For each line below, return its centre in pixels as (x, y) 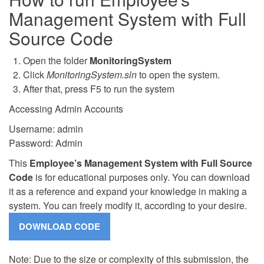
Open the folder (56, 60)
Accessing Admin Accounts (66, 108)
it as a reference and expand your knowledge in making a (128, 191)
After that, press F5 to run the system (99, 88)
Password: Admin (46, 143)
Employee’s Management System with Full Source (141, 163)
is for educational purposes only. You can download (143, 177)
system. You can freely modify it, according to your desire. (128, 205)
